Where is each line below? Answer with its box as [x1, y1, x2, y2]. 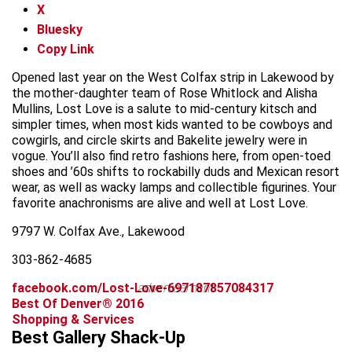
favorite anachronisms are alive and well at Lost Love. [12, 195, 308, 211]
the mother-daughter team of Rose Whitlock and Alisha [12, 85, 317, 101]
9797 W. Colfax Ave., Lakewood [12, 223, 185, 239]
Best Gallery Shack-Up [12, 327, 185, 347]
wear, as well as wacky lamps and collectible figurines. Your [12, 179, 336, 195]
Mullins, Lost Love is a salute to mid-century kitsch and [12, 101, 317, 116]
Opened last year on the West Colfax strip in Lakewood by [12, 69, 334, 85]
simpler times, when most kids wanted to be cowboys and [12, 116, 332, 132]
